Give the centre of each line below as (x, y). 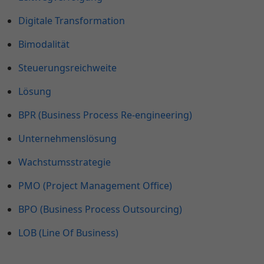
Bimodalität (44, 44)
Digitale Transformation (72, 21)
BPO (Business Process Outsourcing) (100, 209)
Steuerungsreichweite (67, 68)
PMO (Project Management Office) (95, 186)
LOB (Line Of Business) (68, 233)
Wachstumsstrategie (65, 162)
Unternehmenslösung (67, 139)
